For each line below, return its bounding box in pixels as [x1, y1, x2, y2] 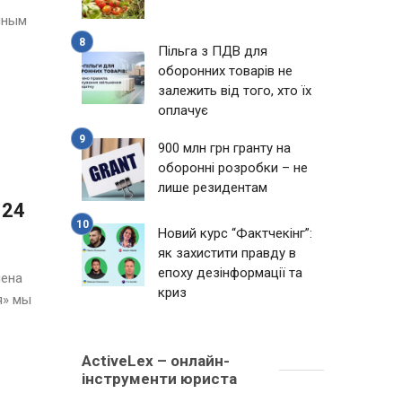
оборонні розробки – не [158, 160, 308, 176]
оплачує [158, 102, 208, 118]
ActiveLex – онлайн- [82, 352, 230, 370]
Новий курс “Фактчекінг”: [158, 225, 312, 241]
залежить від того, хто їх [158, 83, 311, 99]
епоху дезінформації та [158, 265, 302, 281]
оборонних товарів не [158, 63, 293, 79]
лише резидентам [158, 179, 267, 196]
